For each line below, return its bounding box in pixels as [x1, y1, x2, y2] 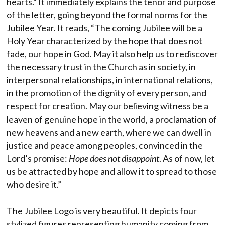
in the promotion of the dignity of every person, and [7, 87, 206, 99]
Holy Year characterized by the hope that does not [7, 35, 202, 47]
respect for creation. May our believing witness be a [7, 100, 208, 112]
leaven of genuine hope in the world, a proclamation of [7, 114, 217, 125]
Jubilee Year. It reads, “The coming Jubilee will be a [7, 22, 202, 34]
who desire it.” [7, 179, 61, 190]
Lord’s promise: [7, 153, 69, 164]
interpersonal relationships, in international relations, [7, 74, 213, 86]
